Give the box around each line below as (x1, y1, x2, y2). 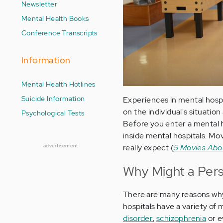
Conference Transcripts (21, 28, 98, 37)
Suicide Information (21, 94, 85, 103)
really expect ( (123, 142, 174, 153)
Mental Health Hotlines (21, 79, 96, 89)
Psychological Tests (21, 108, 85, 117)
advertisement (43, 142, 79, 149)
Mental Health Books (21, 13, 89, 23)
